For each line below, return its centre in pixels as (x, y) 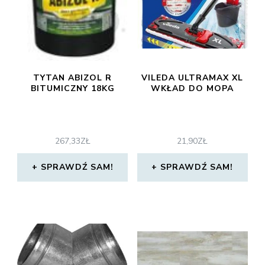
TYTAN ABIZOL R (73, 78)
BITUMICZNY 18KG (72, 88)
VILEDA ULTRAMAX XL (193, 78)
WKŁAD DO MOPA (193, 88)
